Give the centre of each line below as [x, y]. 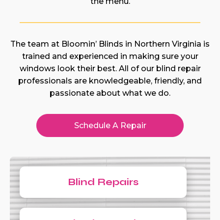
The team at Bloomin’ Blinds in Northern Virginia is [110, 44]
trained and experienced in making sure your [110, 56]
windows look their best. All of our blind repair [110, 69]
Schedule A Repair [110, 125]
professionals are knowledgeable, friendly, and [110, 81]
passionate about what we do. [110, 93]
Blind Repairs [103, 182]
